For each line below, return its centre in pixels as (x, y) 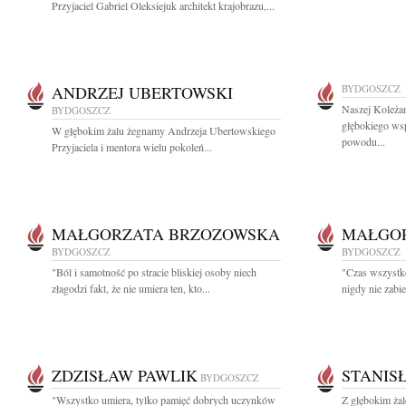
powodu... (363, 141)
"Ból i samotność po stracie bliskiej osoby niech (154, 272)
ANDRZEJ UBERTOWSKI (142, 92)
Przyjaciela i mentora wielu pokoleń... (132, 147)
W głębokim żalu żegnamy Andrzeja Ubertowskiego (164, 130)
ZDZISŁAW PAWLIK (125, 375)
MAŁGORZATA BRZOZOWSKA (166, 234)
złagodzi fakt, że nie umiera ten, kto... (131, 288)
